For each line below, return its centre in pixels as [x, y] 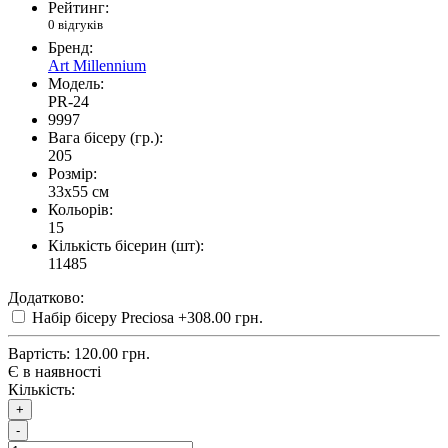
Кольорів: [80, 210]
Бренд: [70, 48]
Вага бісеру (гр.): [105, 138]
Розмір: [72, 174]
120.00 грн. [112, 354]
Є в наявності [54, 372]
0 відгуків [75, 25]
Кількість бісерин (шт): [126, 246]
